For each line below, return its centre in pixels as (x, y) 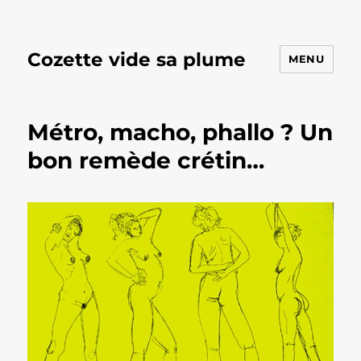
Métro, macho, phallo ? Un (180, 132)
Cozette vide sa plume (137, 59)
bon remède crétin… (146, 160)
